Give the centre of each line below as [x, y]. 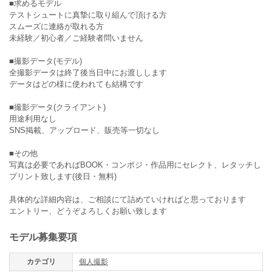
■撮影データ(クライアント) [57, 107]
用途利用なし [33, 119]
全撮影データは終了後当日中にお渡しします [88, 73]
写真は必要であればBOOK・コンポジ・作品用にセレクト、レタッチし [135, 165]
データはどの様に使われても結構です [76, 84]
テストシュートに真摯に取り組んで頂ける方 [88, 15]
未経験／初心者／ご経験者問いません [76, 38]
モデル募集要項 [43, 237]
